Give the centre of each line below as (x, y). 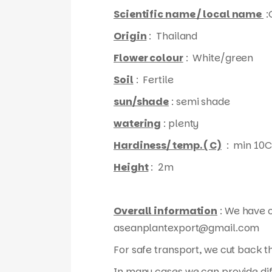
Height (131, 167)
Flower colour (148, 58)
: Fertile (153, 80)
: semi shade (199, 102)
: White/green (218, 58)
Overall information (166, 211)
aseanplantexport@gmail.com (187, 228)
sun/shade (141, 102)
